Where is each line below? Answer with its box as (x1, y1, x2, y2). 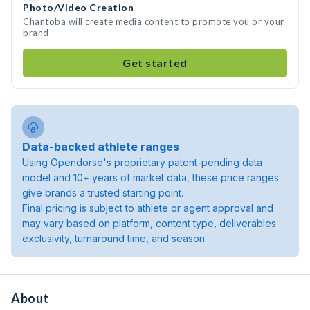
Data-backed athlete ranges (22, 140, 179, 154)
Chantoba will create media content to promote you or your (23, 16, 284, 27)
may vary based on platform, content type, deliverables (22, 217, 276, 229)
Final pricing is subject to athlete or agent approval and (22, 202, 273, 214)
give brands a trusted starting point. (22, 187, 183, 199)
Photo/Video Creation (23, 1, 134, 13)
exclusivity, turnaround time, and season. (22, 232, 207, 244)
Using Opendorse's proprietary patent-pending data (22, 156, 262, 168)
